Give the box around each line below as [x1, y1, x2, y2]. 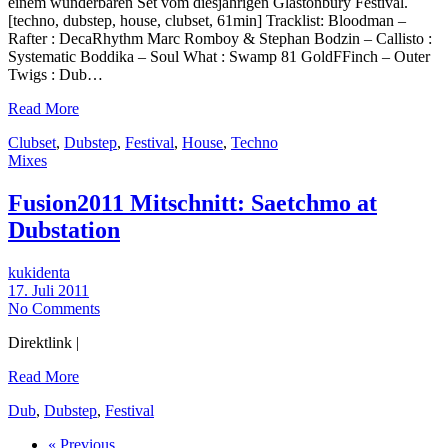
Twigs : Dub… [8, 65, 103, 83]
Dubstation [8, 216, 120, 243]
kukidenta [8, 263, 70, 281]
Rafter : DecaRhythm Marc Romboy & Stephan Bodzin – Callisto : [8, 29, 432, 47]
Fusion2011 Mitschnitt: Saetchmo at [8, 189, 377, 216]
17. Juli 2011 [8, 281, 89, 299]
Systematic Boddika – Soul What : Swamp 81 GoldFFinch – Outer [8, 47, 430, 65]
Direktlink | [8, 333, 79, 351]
